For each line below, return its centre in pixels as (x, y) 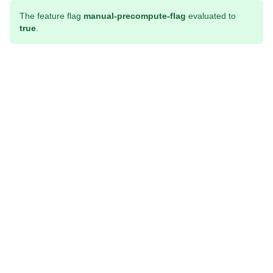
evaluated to (211, 16)
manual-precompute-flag (135, 16)
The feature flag (51, 16)
